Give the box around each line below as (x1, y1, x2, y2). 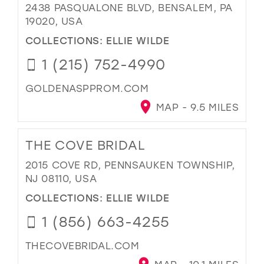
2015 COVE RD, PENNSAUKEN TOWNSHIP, (25, 159, 235, 171)
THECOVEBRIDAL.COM (25, 239, 140, 252)
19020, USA (25, 15, 83, 28)
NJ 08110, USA (25, 172, 97, 185)
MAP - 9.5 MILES (153, 101, 239, 114)
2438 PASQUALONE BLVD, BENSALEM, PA (25, 1, 233, 14)
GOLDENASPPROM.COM (25, 81, 149, 94)
